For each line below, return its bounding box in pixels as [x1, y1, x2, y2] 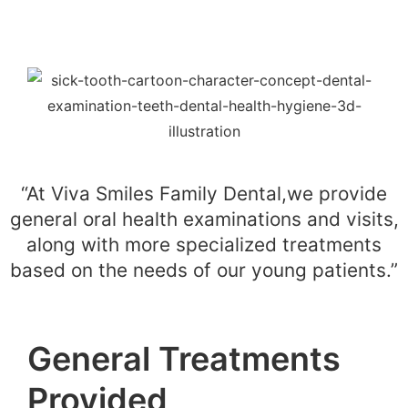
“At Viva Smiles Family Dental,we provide [21, 181, 387, 205]
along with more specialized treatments [26, 232, 382, 256]
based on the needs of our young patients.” [10, 258, 398, 281]
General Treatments [27, 338, 341, 379]
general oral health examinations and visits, [9, 207, 399, 230]
